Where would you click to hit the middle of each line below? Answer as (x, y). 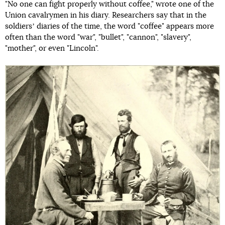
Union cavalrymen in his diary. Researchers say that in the (106, 15)
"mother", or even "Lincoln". (52, 48)
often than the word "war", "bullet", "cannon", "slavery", (98, 37)
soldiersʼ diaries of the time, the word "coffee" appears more (109, 26)
